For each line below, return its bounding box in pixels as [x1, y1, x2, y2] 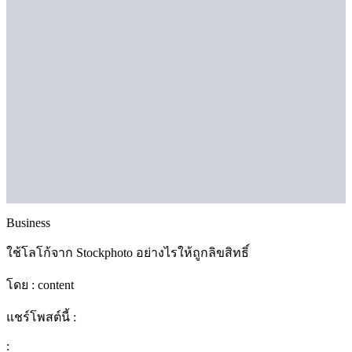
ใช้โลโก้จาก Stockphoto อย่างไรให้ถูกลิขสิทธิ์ [6, 246, 249, 260]
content [38, 278, 74, 292]
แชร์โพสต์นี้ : [6, 310, 76, 324]
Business [6, 216, 50, 230]
